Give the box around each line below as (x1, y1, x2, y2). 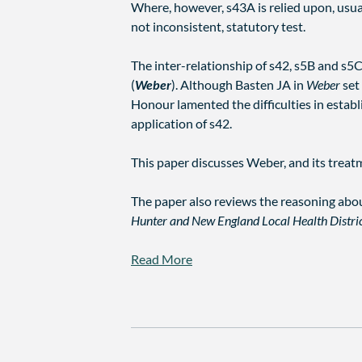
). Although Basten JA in (171, 77, 306, 93)
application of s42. (131, 116, 232, 132)
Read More (131, 251, 192, 267)
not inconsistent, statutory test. (131, 19, 305, 35)
